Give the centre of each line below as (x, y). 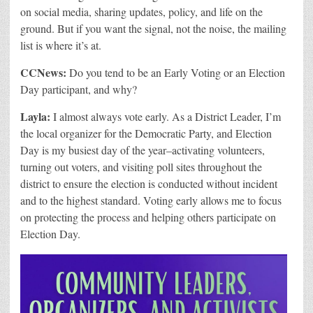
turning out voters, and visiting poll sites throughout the (141, 167)
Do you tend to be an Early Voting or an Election (176, 73)
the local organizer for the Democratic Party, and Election (146, 133)
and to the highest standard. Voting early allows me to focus (151, 201)
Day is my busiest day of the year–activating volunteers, (143, 150)
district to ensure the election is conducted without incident (149, 184)
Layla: (35, 117)
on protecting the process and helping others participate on (148, 217)
